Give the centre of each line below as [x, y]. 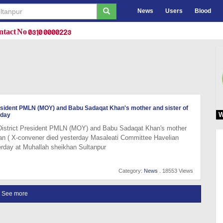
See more [14, 194]
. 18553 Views [175, 171]
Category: [131, 171]
